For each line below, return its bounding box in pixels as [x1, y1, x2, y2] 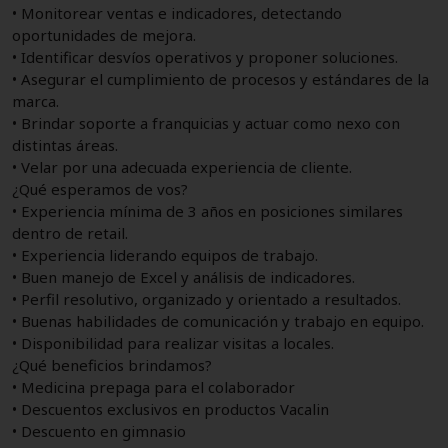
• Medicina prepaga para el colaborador [12, 376, 295, 397]
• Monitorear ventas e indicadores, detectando [12, 2, 342, 23]
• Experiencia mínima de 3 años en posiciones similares [12, 200, 403, 221]
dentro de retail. [12, 222, 128, 243]
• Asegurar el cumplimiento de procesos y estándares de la [12, 68, 429, 89]
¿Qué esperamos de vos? [12, 178, 188, 199]
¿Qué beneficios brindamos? [12, 354, 212, 375]
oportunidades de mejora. [12, 24, 196, 45]
